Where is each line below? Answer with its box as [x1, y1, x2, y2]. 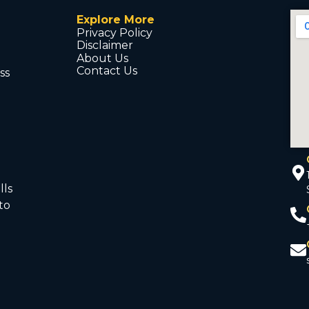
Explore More [77, 13, 155, 27]
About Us [77, 51, 129, 65]
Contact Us [77, 63, 138, 77]
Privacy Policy [77, 26, 153, 39]
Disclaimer [77, 39, 134, 52]
